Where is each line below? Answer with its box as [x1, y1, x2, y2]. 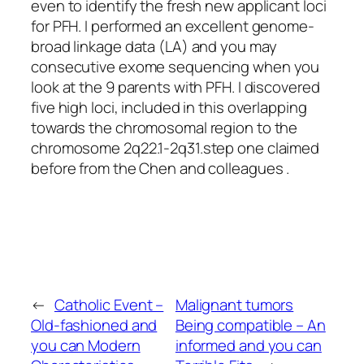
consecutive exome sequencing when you [31, 56, 320, 78]
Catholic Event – [54, 293, 164, 315]
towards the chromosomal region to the [31, 117, 298, 139]
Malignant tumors [175, 293, 294, 315]
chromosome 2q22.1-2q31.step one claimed [31, 137, 320, 159]
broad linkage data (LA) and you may [31, 36, 277, 58]
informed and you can [175, 334, 322, 356]
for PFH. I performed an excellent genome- [31, 15, 314, 37]
